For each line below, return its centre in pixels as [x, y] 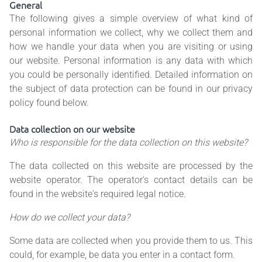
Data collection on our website [72, 129]
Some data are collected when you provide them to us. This [131, 241]
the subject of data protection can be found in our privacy [131, 89]
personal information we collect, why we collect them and [131, 33]
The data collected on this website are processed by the [131, 166]
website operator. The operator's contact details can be [131, 180]
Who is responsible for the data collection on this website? [128, 143]
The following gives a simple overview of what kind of [131, 19]
